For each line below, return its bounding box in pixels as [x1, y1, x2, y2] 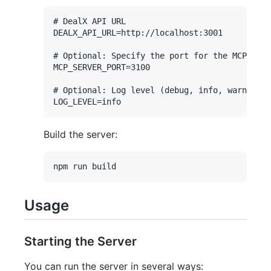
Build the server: [44, 128, 117, 141]
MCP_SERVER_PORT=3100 [53, 62, 150, 73]
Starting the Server [24, 234, 137, 249]
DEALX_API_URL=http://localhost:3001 [53, 28, 223, 38]
